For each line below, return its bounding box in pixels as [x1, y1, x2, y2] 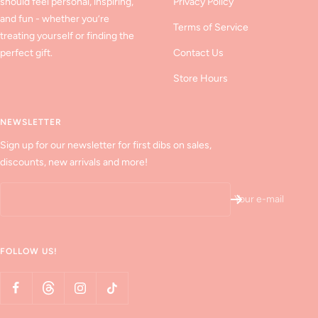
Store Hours [173, 72, 228, 85]
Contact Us [173, 47, 224, 60]
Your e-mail [234, 193, 284, 206]
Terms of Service [173, 21, 248, 34]
